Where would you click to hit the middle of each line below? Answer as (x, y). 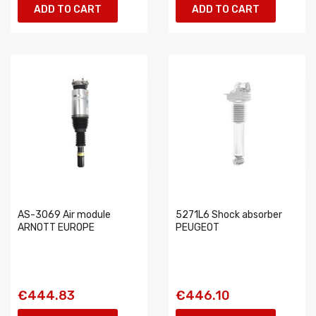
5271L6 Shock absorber (229, 215)
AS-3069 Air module (64, 215)
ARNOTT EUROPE (56, 227)
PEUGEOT (197, 227)
